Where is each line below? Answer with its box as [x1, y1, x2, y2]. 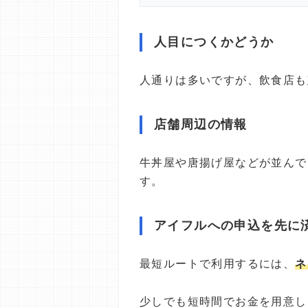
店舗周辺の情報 [154, 118, 247, 131]
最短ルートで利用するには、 [140, 258, 296, 269]
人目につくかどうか [154, 35, 274, 49]
